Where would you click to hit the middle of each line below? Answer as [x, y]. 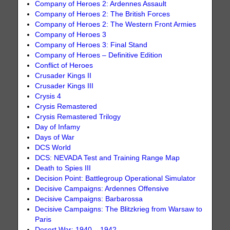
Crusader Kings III [64, 86]
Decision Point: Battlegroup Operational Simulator [116, 178]
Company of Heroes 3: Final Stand [91, 45]
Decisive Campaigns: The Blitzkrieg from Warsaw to [119, 209]
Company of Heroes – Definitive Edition [99, 55]
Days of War [55, 137]
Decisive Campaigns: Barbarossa [89, 199]
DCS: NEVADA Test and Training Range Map [108, 158]
